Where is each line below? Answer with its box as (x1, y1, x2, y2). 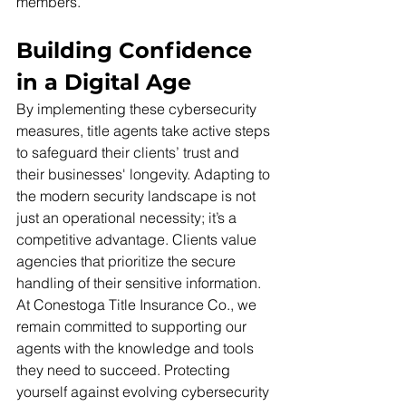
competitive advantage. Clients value (16, 230, 260, 249)
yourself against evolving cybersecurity (16, 382, 273, 401)
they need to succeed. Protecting (16, 361, 234, 380)
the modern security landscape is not (16, 187, 259, 206)
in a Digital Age (16, 69, 191, 96)
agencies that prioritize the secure (16, 252, 239, 271)
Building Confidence (16, 37, 258, 64)
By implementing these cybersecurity (16, 100, 260, 119)
